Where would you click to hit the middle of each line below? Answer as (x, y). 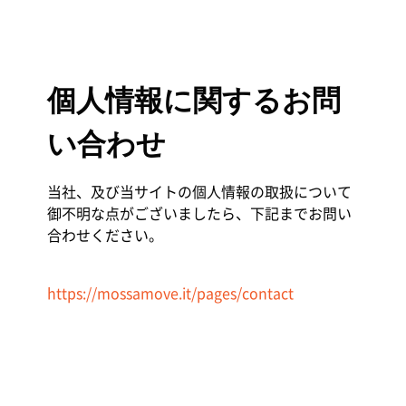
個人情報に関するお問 (193, 101)
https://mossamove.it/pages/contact (170, 293)
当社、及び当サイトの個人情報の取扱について (199, 191)
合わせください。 (105, 235)
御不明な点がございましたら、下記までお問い (199, 213)
